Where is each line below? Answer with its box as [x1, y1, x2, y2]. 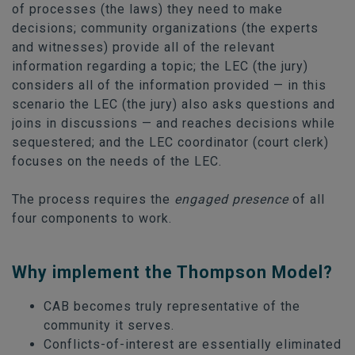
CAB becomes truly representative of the [44, 298, 300, 314]
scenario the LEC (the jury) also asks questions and [12, 96, 335, 112]
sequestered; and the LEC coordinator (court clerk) [12, 134, 329, 150]
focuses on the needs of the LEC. [12, 153, 222, 169]
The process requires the [12, 191, 174, 207]
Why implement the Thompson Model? [12, 261, 333, 282]
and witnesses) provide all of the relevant [12, 39, 275, 55]
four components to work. [12, 210, 172, 226]
